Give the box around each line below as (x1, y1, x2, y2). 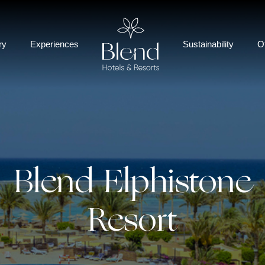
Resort (88, 206, 177, 239)
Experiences (30, 38, 79, 49)
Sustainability (183, 38, 234, 49)
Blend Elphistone (14, 167, 251, 201)
